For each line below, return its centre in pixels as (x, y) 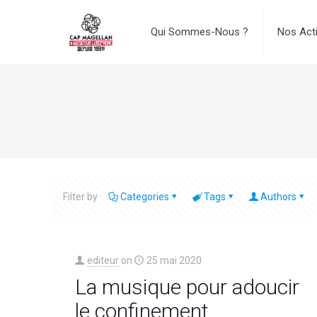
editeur (103, 260)
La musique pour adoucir (187, 287)
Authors (278, 197)
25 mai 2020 (174, 260)
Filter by (80, 197)
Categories (145, 197)
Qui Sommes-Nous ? (199, 32)
